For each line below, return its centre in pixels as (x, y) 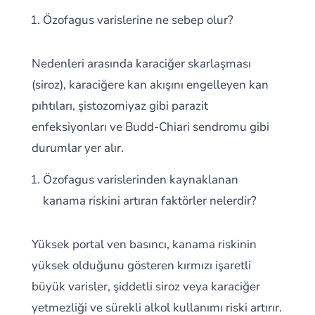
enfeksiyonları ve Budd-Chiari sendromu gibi (150, 127)
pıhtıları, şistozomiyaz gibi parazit (120, 106)
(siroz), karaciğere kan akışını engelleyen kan (150, 85)
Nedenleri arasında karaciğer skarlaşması (141, 64)
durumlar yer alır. (77, 148)
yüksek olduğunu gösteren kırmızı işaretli (141, 265)
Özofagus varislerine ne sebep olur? (138, 20)
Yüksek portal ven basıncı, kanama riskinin (144, 244)
